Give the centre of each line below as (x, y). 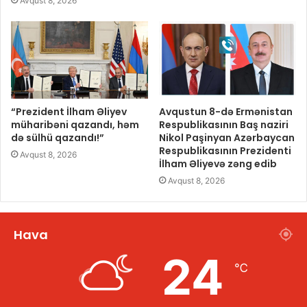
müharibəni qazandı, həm (75, 125)
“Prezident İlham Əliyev (69, 112)
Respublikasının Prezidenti (225, 151)
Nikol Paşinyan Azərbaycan (227, 138)
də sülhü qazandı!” (58, 138)
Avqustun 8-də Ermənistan (226, 112)
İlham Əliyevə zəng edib (218, 164)
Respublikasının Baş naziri (224, 125)
